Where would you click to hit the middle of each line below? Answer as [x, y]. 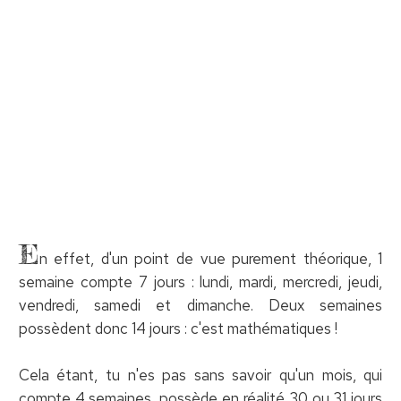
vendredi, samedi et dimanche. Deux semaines [200, 305]
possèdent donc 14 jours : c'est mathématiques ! [178, 328]
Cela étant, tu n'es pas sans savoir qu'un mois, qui [200, 375]
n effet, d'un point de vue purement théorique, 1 [211, 258]
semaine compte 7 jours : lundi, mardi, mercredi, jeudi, [200, 282]
